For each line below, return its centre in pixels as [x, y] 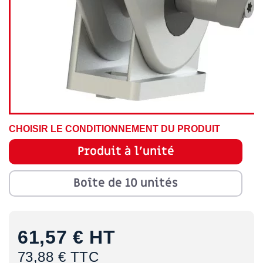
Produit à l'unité [126, 151]
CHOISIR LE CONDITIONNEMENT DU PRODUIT [114, 129]
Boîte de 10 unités [126, 183]
